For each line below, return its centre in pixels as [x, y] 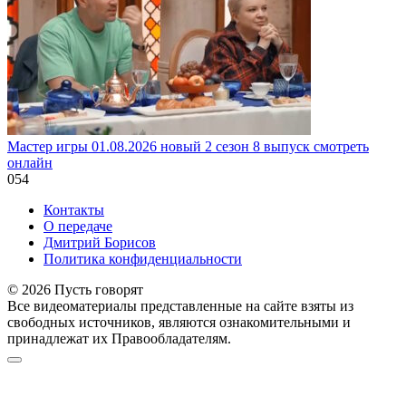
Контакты [74, 209]
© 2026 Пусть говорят [75, 289]
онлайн [30, 162]
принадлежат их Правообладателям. [119, 338]
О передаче [78, 226]
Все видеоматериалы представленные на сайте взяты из [180, 305]
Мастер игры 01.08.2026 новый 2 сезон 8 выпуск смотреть [188, 146]
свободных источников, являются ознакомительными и [179, 322]
